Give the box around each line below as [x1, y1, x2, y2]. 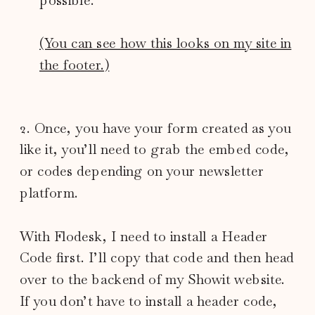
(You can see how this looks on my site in [39, 34, 292, 52]
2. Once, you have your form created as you [20, 119, 292, 137]
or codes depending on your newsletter [20, 162, 264, 180]
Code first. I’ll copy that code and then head [20, 248, 295, 266]
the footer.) [39, 56, 110, 74]
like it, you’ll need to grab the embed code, [20, 140, 290, 158]
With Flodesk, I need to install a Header [20, 227, 268, 245]
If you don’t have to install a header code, [20, 292, 278, 310]
